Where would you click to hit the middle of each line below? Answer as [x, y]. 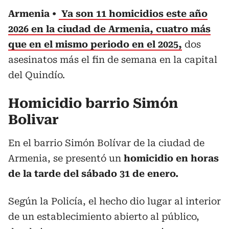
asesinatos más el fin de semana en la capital [113, 59]
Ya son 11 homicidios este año [133, 13]
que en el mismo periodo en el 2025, [95, 44]
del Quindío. [37, 75]
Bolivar [33, 119]
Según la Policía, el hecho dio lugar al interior [114, 201]
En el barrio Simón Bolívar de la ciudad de [106, 143]
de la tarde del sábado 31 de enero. [93, 173]
